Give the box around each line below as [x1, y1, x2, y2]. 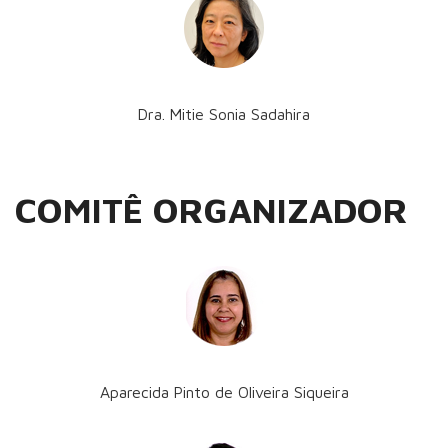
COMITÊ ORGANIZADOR [15, 188, 408, 230]
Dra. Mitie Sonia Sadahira [138, 104, 310, 123]
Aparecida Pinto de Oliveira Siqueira [99, 382, 349, 401]
